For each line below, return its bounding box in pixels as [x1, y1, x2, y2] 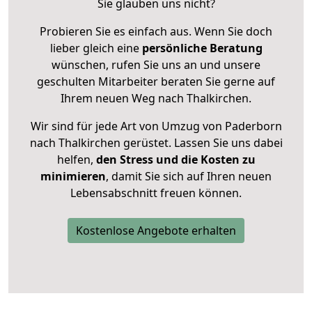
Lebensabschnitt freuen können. [70, 185, 242, 201]
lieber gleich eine [49, 40, 142, 56]
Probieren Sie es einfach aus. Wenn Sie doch [40, 23, 272, 39]
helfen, [56, 151, 93, 167]
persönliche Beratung [141, 40, 263, 56]
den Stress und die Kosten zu [93, 151, 256, 167]
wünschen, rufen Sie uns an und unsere [52, 56, 260, 72]
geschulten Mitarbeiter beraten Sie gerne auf [37, 73, 275, 89]
